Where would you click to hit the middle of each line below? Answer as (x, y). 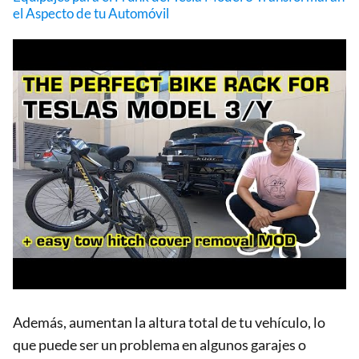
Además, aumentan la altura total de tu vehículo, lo (169, 322)
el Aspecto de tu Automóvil (91, 13)
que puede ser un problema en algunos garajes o (159, 344)
